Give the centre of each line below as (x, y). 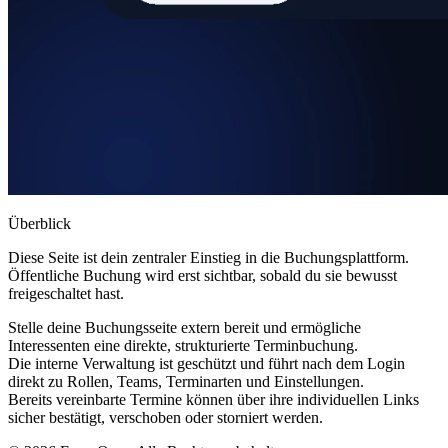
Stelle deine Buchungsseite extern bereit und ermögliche (184, 327)
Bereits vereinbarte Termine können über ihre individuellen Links (213, 399)
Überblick (39, 223)
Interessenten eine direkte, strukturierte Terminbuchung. (183, 345)
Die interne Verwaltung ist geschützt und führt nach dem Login (206, 363)
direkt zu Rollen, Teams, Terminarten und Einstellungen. (186, 381)
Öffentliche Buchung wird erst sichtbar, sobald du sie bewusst (202, 275)
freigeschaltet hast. (66, 293)
